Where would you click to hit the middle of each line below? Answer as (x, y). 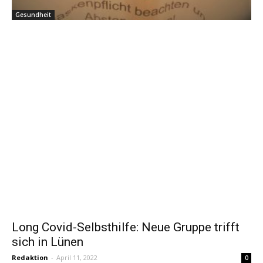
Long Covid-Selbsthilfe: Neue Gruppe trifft (126, 227)
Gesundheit (33, 15)
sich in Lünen (48, 242)
